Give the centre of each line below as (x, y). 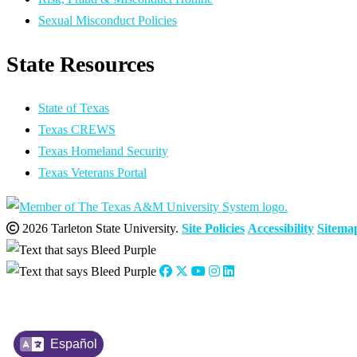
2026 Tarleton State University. (99, 228)
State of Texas (74, 108)
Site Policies (213, 228)
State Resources (80, 64)
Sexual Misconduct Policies (108, 21)
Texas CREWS (77, 129)
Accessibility (281, 228)
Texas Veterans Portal (92, 172)
